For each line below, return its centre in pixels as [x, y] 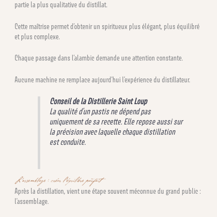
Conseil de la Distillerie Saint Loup [98, 101]
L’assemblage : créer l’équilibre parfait [58, 181]
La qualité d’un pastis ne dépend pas [100, 111]
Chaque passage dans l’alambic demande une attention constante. [99, 58]
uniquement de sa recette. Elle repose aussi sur [116, 121]
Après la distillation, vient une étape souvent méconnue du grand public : [108, 191]
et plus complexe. [37, 36]
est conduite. [68, 142]
